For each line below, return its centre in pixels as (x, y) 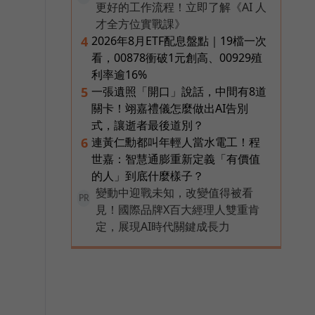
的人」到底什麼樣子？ (148, 175)
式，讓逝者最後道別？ (148, 125)
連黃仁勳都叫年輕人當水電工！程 (176, 142)
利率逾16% (119, 74)
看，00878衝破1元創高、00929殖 (177, 57)
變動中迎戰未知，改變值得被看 (174, 192)
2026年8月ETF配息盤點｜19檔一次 (179, 40)
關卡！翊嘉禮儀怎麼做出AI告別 (170, 108)
